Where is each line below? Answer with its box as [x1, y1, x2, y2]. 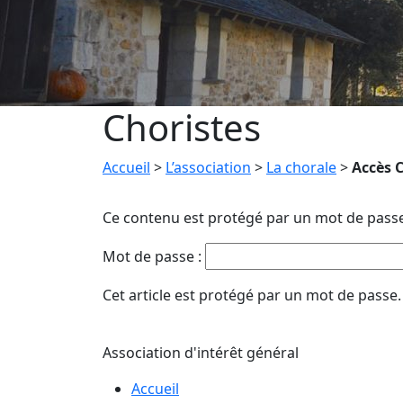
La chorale [266, 157, 336, 177]
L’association [166, 157, 251, 177]
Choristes [103, 102, 261, 152]
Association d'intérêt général [103, 342, 299, 363]
